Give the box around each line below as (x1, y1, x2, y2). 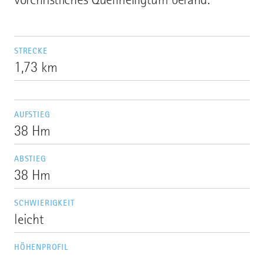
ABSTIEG (14, 154, 46, 164)
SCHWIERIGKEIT (14, 198, 75, 208)
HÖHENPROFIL (14, 242, 68, 252)
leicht (14, 212, 44, 228)
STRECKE (14, 46, 48, 56)
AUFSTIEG (14, 110, 50, 120)
